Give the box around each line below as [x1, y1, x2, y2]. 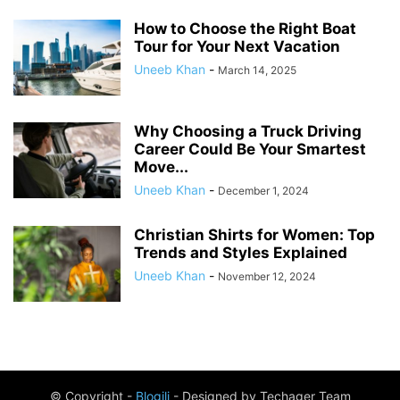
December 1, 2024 [218, 183, 309, 197]
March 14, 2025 [218, 62, 296, 77]
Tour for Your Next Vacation [134, 37, 340, 55]
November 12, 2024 [218, 269, 316, 283]
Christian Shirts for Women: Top [134, 225, 375, 244]
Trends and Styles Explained [134, 243, 347, 262]
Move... [134, 157, 188, 176]
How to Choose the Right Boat [134, 19, 356, 37]
